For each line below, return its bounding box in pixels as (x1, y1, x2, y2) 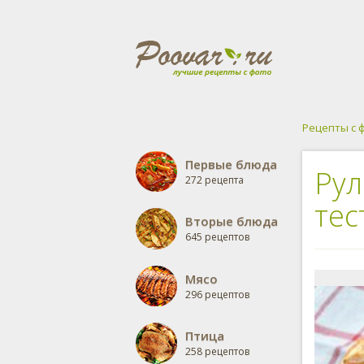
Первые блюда (185, 156, 277, 172)
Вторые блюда (185, 213, 278, 229)
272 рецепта (185, 173, 244, 187)
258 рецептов (185, 344, 249, 358)
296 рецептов (185, 288, 249, 301)
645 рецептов (185, 230, 249, 244)
